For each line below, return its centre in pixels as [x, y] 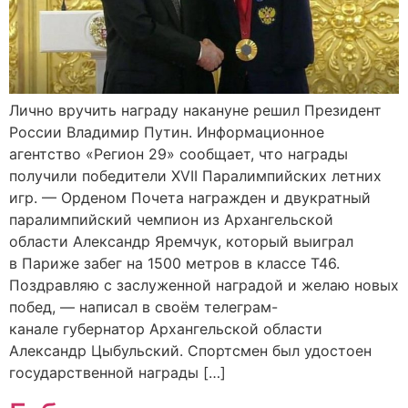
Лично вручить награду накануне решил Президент [195, 111]
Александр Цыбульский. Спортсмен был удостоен [190, 351]
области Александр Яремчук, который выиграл [181, 242]
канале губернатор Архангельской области [166, 329]
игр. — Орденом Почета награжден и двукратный [190, 198]
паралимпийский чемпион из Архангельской [171, 220]
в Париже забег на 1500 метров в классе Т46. [174, 264]
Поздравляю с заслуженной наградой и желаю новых [204, 286]
